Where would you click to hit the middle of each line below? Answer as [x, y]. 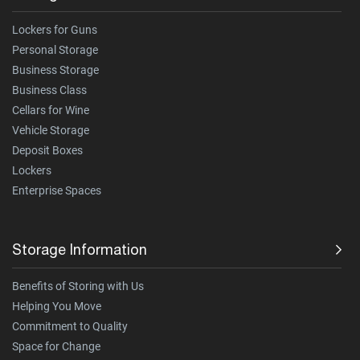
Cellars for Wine [51, 110]
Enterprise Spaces [57, 190]
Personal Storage [55, 49]
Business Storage [55, 70]
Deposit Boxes [47, 150]
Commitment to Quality [70, 326]
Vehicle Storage [51, 130]
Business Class [49, 90]
